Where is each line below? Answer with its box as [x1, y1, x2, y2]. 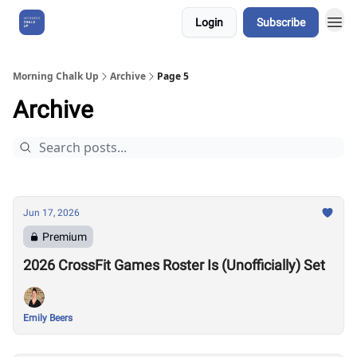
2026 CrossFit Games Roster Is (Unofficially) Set [23, 257, 325, 273]
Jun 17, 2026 [23, 207, 80, 218]
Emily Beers [23, 312, 73, 324]
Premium [42, 230, 87, 243]
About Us [64, 17, 104, 28]
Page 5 [157, 69, 189, 83]
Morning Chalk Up [13, 69, 99, 83]
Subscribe [257, 16, 305, 29]
